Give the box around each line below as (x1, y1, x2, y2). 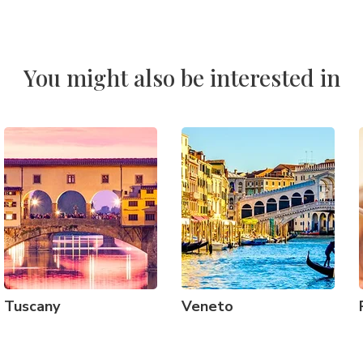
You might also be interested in (23, 62, 340, 92)
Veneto (181, 297, 233, 316)
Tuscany (4, 297, 60, 316)
